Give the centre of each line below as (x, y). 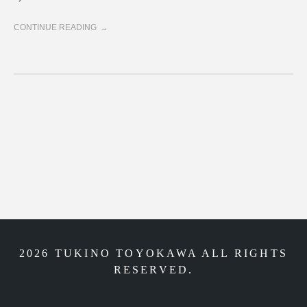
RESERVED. (153, 270)
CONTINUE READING (55, 28)
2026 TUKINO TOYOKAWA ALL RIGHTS (153, 254)
